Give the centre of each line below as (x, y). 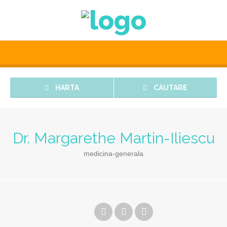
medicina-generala (113, 154)
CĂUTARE (170, 88)
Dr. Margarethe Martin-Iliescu (113, 138)
